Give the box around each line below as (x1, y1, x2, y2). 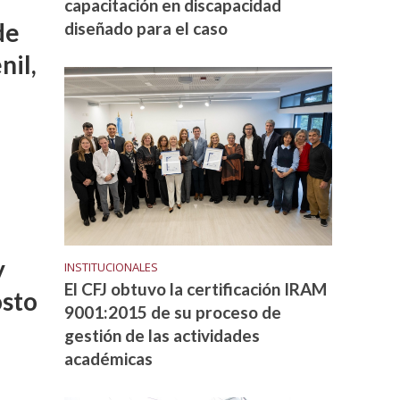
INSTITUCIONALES (64, 258, 159, 275)
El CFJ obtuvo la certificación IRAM (64, 278, 328, 299)
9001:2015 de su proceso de (64, 301, 282, 322)
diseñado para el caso (64, 17, 229, 38)
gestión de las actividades (64, 324, 261, 346)
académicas (64, 347, 154, 369)
